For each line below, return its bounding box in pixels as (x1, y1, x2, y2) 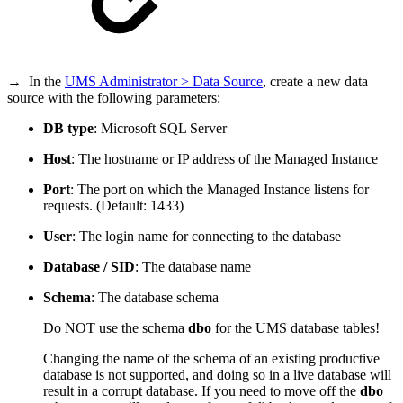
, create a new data (263, 74, 368, 90)
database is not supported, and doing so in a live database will (43, 367, 391, 383)
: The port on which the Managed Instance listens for (70, 182, 369, 198)
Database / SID (43, 259, 135, 275)
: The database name (135, 259, 251, 275)
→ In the (7, 74, 65, 90)
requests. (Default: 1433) (43, 198, 184, 214)
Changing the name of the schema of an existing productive (43, 351, 380, 367)
